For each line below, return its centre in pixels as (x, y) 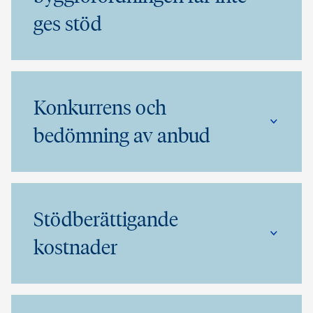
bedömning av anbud (122, 136)
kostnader (75, 247)
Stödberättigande (106, 219)
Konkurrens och (100, 108)
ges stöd (68, 24)
